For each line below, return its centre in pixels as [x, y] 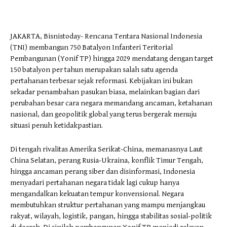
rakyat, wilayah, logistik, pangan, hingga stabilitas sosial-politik [111, 216]
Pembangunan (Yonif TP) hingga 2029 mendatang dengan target [112, 59]
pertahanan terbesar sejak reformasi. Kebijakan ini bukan [101, 81]
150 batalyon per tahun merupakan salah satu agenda [94, 70]
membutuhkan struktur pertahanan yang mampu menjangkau [108, 205]
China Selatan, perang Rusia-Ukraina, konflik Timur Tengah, [107, 160]
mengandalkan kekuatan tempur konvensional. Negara [97, 194]
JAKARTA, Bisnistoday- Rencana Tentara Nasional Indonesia [106, 36]
